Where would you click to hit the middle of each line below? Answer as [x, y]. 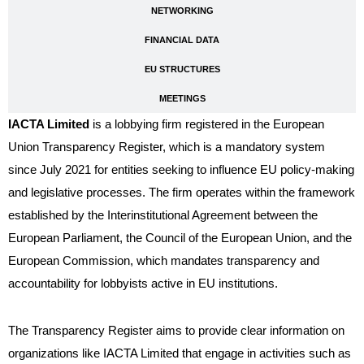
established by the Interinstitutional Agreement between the [163, 215]
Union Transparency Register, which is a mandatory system [167, 147]
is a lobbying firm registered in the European [207, 124]
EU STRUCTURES [182, 69]
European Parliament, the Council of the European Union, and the [180, 238]
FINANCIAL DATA [182, 40]
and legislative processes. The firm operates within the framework [182, 193]
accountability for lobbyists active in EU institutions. [143, 284]
